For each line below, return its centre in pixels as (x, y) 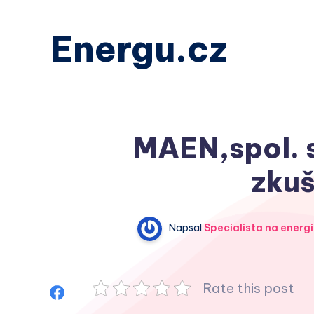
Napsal (185, 228)
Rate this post (248, 288)
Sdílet (82, 292)
